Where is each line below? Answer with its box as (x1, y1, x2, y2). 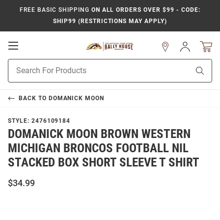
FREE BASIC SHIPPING (20, 6, 89, 13)
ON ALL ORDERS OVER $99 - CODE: (89, 6, 200, 13)
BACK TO (18, 95, 49, 102)
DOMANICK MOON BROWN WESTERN (8, 127, 191, 141)
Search (8, 70, 29, 78)
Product (8, 60, 32, 68)
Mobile (18, 50, 47, 60)
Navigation (18, 60, 62, 70)
